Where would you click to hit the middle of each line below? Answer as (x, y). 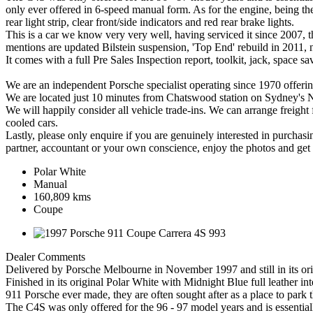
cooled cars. (32, 123)
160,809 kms (62, 197)
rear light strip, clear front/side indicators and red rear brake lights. (150, 22)
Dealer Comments (45, 257)
